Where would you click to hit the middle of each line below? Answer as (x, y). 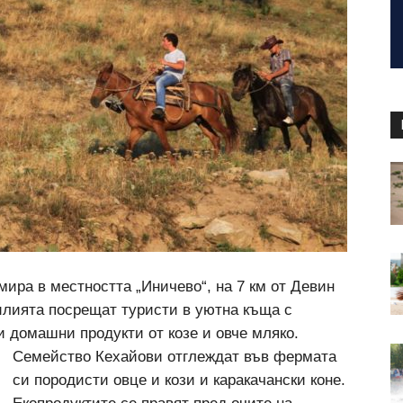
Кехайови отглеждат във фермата (216, 357)
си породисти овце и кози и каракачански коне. (179, 380)
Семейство (54, 357)
